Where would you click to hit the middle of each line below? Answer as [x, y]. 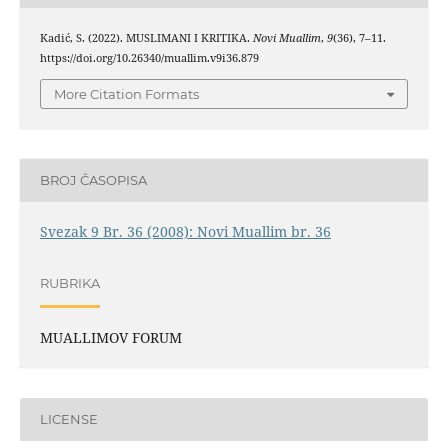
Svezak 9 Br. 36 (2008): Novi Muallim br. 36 [185, 231]
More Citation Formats [126, 93]
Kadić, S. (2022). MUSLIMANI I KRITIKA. [146, 38]
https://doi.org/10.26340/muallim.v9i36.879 [149, 58]
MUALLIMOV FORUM [110, 337]
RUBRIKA [69, 283]
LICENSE [68, 419]
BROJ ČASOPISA [93, 180]
